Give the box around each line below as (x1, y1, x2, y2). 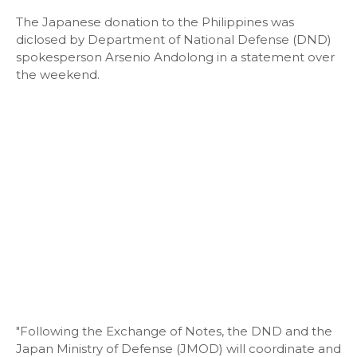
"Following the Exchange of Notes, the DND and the (16, 324, 332, 339)
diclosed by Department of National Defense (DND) (16, 32, 331, 47)
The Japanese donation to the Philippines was (16, 14, 294, 29)
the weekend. (16, 67, 100, 82)
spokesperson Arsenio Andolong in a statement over (16, 49, 335, 65)
